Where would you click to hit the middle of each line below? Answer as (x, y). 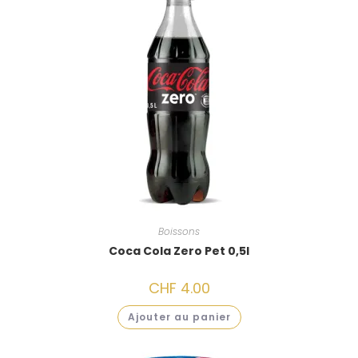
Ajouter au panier (179, 317)
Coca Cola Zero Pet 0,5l (179, 251)
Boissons (179, 232)
